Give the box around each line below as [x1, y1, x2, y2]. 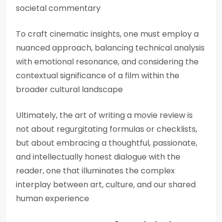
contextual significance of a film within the [16, 70, 179, 81]
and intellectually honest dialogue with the [16, 151, 180, 163]
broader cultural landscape [16, 84, 123, 95]
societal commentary [16, 2, 101, 14]
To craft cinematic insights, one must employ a [16, 28, 199, 40]
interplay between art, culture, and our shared [16, 179, 196, 190]
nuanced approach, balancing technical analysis [16, 42, 205, 54]
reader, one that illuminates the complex [16, 165, 175, 176]
